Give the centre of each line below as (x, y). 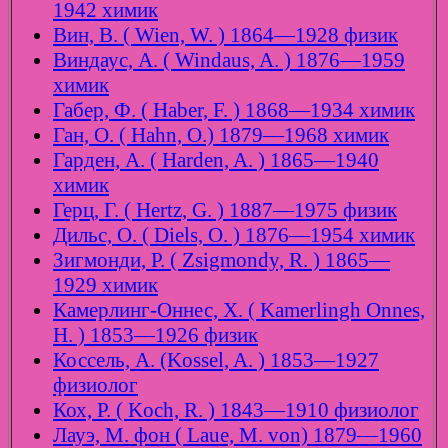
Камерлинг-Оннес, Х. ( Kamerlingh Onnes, (239, 310)
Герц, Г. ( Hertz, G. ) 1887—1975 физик (225, 210)
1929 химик (105, 285)
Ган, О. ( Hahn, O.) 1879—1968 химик (221, 135)
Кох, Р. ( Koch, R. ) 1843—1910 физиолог (236, 410)
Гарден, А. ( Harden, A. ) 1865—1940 (216, 160)
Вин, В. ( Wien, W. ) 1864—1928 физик (225, 35)
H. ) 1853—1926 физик (155, 335)
